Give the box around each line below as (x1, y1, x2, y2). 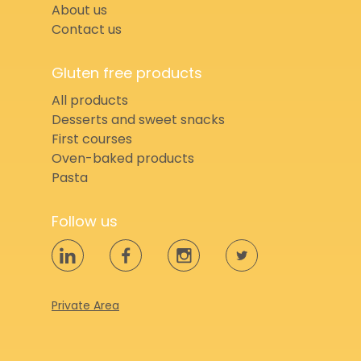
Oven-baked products (52, 149, 194, 168)
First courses (52, 130, 132, 149)
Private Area (52, 297, 119, 314)
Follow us (52, 211, 118, 232)
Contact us (52, 20, 122, 39)
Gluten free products (52, 63, 202, 84)
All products (52, 91, 128, 110)
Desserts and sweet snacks (52, 110, 225, 130)
